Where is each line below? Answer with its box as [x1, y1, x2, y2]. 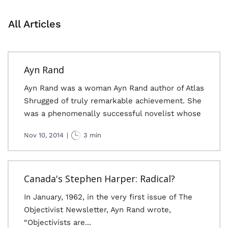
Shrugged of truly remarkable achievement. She [24, 96, 202, 105]
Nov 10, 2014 [24, 131, 64, 139]
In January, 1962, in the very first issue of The [24, 192, 192, 202]
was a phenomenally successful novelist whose [24, 109, 201, 118]
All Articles [8, 18, 61, 30]
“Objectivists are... [24, 218, 91, 227]
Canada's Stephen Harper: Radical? [24, 173, 175, 185]
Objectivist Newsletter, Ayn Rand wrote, [24, 205, 171, 214]
